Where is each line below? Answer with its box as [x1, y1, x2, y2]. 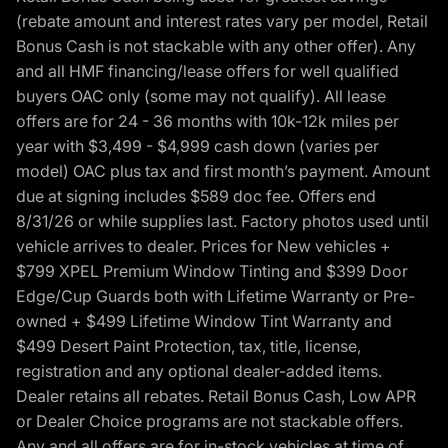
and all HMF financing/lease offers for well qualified [16, 61, 399, 82]
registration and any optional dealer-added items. [16, 361, 382, 382]
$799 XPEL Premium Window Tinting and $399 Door [16, 261, 408, 282]
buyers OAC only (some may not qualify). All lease [16, 86, 386, 107]
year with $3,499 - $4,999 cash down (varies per [16, 136, 379, 157]
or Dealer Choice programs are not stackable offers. [16, 411, 403, 432]
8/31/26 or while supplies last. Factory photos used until [16, 211, 429, 232]
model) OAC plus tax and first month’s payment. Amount [16, 161, 430, 182]
